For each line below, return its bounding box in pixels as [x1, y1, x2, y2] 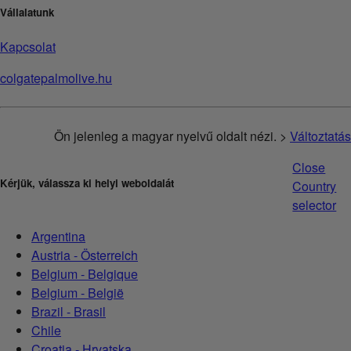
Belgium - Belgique [31, 264, 138, 283]
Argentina [31, 226, 85, 245]
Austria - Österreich [31, 245, 138, 264]
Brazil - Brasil [31, 302, 106, 320]
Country [292, 176, 337, 195]
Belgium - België [31, 283, 124, 302]
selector [292, 195, 337, 214]
